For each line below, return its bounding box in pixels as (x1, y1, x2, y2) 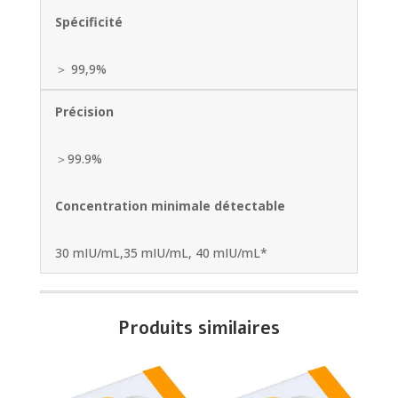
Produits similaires (117, 316, 280, 341)
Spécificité (54, 13, 123, 31)
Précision (54, 103, 114, 121)
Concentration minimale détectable (54, 197, 285, 215)
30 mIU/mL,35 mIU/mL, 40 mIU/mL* (54, 244, 267, 262)
